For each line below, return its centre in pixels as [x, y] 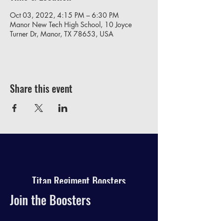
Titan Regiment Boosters [79, 181]
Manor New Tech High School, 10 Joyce [71, 24]
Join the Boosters [50, 200]
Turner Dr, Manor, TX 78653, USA [62, 34]
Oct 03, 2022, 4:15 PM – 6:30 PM [64, 15]
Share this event [41, 88]
